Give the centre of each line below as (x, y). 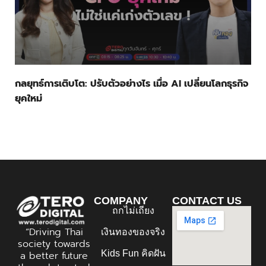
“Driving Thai (54, 232)
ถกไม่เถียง (133, 210)
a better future (54, 256)
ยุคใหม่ (28, 98)
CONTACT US (207, 200)
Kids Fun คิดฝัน (133, 253)
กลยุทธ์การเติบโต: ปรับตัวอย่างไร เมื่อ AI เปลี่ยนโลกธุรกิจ (132, 83)
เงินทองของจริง (133, 232)
